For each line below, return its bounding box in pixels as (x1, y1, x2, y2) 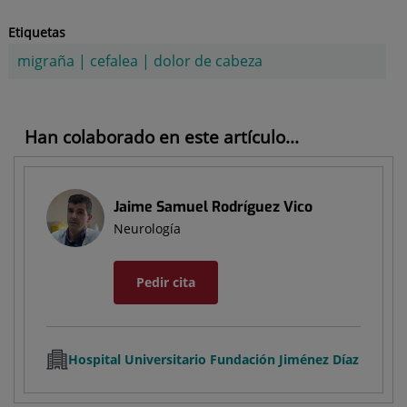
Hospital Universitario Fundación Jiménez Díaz (68, 351, 359, 369)
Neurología (114, 220, 181, 238)
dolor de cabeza (153, 51, 263, 72)
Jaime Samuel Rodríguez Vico (114, 197, 313, 217)
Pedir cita (136, 273, 195, 292)
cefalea (89, 51, 138, 72)
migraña (16, 51, 74, 72)
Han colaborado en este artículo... (25, 125, 299, 150)
